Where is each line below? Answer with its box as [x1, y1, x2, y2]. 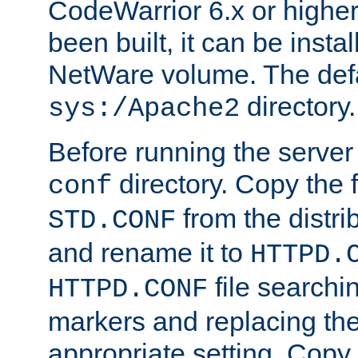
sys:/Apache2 [48, 93, 240, 124]
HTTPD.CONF [48, 273, 208, 304]
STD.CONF [48, 205, 176, 236]
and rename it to [48, 237, 250, 268]
